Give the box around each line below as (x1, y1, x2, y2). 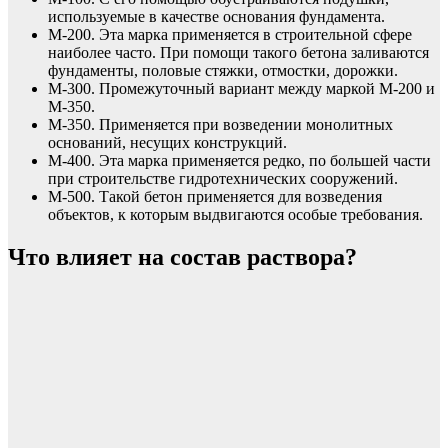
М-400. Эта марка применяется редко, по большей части (48, 151, 431, 169)
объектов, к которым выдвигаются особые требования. (48, 205, 423, 223)
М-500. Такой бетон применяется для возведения (48, 187, 382, 205)
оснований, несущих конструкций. (48, 133, 287, 151)
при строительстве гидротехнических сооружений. (48, 169, 398, 187)
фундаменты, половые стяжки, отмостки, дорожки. (48, 61, 398, 79)
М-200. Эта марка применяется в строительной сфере (48, 25, 412, 43)
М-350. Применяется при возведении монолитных (48, 115, 393, 133)
